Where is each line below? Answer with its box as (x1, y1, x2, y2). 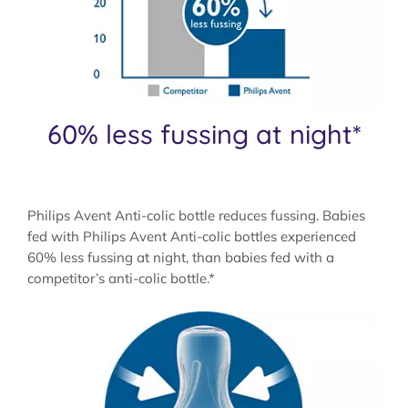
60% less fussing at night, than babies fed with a (27, 248, 334, 266)
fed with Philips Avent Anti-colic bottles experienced (27, 227, 356, 245)
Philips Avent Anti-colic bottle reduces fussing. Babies (27, 206, 365, 224)
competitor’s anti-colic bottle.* (27, 269, 215, 287)
